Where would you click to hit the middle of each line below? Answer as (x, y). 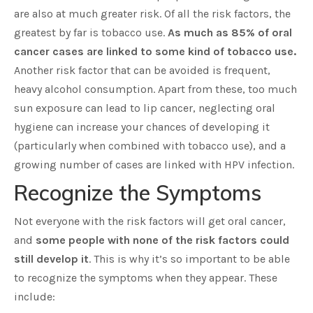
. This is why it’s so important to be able (189, 259)
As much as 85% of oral (230, 32)
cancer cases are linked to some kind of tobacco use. (155, 51)
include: (35, 297)
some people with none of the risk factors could (162, 240)
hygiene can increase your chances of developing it (142, 127)
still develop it (51, 259)
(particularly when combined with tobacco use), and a (150, 146)
